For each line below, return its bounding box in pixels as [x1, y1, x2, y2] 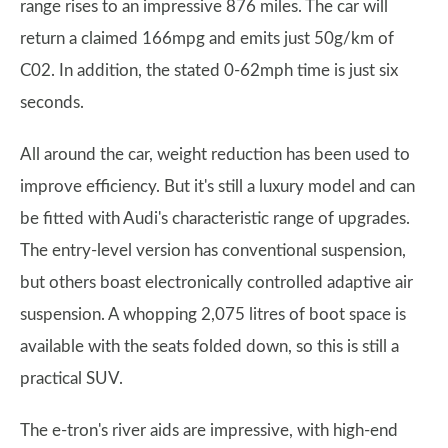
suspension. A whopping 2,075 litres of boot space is [20, 306, 406, 323]
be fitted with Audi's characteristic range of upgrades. [20, 210, 410, 227]
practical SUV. [20, 370, 123, 387]
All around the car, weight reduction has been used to [20, 146, 410, 163]
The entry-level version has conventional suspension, [20, 242, 406, 259]
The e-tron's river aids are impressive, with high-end [20, 422, 398, 439]
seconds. [20, 94, 84, 111]
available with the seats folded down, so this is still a [20, 338, 399, 355]
